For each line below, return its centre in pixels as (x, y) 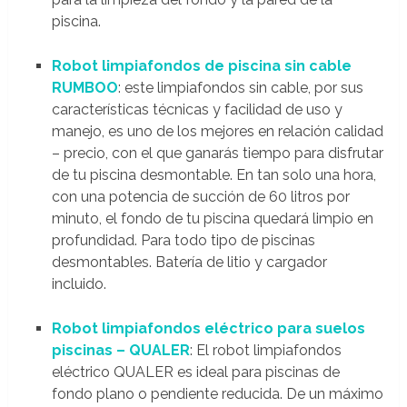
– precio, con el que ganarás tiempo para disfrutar (217, 153)
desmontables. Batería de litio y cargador (189, 262)
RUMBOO (84, 87)
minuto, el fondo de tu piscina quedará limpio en (212, 218)
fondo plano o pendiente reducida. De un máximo (217, 393)
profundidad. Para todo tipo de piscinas (183, 240)
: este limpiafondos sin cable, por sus (240, 87)
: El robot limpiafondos (265, 350)
